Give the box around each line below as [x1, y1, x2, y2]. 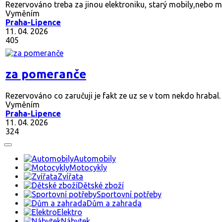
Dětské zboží [78, 180, 124, 190]
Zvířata [57, 171, 83, 181]
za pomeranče [5, 67, 86, 81]
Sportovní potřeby [97, 189, 162, 199]
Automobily [74, 154, 116, 163]
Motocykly [69, 163, 107, 172]
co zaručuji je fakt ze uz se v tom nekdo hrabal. [52, 91, 221, 100]
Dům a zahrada [87, 198, 142, 208]
